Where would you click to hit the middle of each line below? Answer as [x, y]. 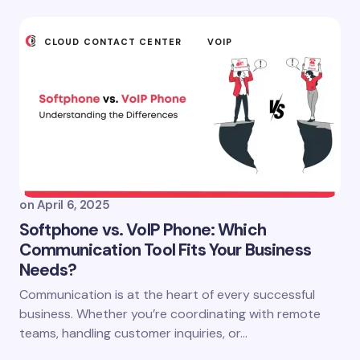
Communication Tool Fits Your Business [165, 250]
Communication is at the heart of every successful [167, 294]
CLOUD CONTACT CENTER [113, 41]
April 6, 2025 [74, 205]
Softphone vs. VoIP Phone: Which [143, 229]
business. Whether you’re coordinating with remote [170, 313]
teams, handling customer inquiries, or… [133, 333]
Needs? [48, 270]
